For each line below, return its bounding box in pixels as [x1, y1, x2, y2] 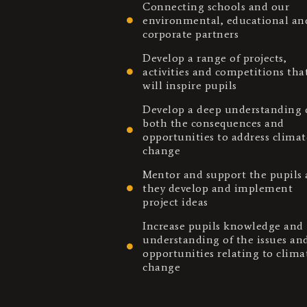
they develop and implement [143, 181, 293, 195]
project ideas [143, 195, 208, 208]
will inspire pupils [143, 78, 237, 92]
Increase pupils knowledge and [143, 219, 304, 232]
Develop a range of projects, [143, 51, 287, 64]
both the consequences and [143, 116, 284, 130]
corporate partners [143, 27, 239, 40]
